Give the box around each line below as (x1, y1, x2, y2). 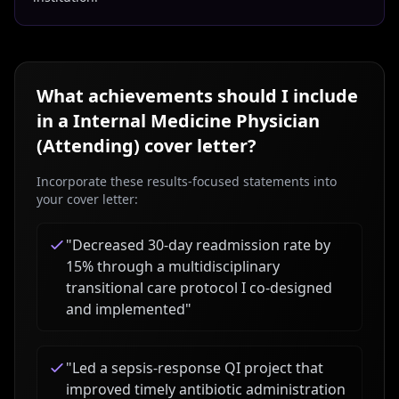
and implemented (66, 299, 185, 319)
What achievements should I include (37, 84, 358, 108)
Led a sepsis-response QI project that (72, 358, 323, 378)
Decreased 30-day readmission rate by (72, 235, 330, 255)
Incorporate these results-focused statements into (37, 173, 337, 190)
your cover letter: (37, 191, 138, 208)
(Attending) (37, 134, 140, 158)
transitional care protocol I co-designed (66, 278, 332, 297)
